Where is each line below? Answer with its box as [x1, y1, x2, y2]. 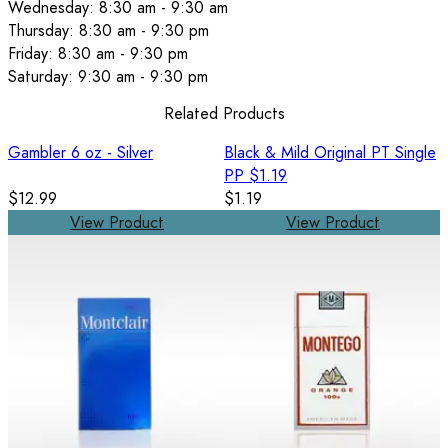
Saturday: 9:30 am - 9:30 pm [8, 65, 208, 89]
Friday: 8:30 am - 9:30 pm [8, 42, 188, 66]
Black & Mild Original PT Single [224, 140, 436, 164]
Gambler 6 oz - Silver [8, 140, 153, 164]
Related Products [163, 101, 285, 125]
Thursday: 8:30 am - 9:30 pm [8, 19, 209, 43]
